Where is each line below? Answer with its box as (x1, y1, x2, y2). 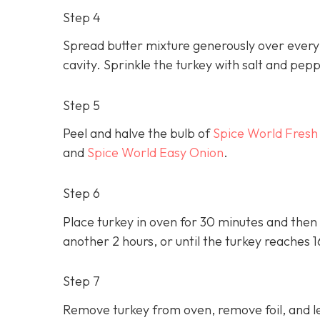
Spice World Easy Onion (87, 144, 224, 161)
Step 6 (63, 185, 100, 202)
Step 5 (63, 97, 100, 114)
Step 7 (63, 273, 100, 290)
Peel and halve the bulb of (63, 125, 213, 142)
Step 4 (63, 9, 101, 26)
